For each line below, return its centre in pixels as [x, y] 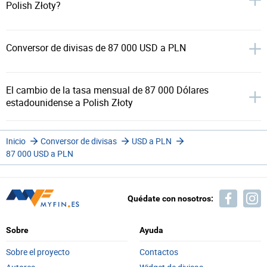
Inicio [16, 141]
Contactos [159, 252]
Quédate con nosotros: [170, 198]
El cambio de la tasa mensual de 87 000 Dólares [107, 90]
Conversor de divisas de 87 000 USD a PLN [96, 48]
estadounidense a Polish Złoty [69, 103]
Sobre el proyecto [38, 252]
